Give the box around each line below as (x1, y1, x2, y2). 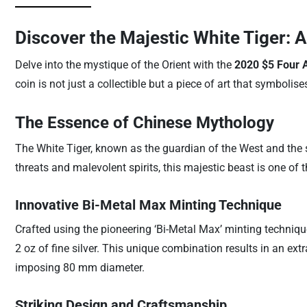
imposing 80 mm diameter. (14, 261, 145, 274)
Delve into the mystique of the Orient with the (14, 58, 234, 71)
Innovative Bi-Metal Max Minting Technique (14, 197, 282, 213)
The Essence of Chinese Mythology (14, 113, 274, 132)
